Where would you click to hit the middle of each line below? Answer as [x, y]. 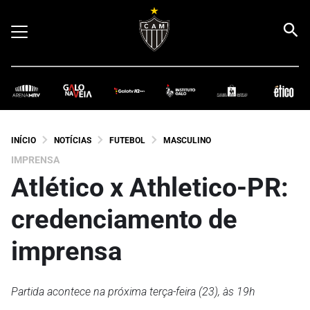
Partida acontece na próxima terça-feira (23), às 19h [133, 291]
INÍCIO [24, 140]
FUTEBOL [127, 140]
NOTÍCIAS [73, 140]
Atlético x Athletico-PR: [150, 187]
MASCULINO [187, 140]
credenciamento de [124, 219]
